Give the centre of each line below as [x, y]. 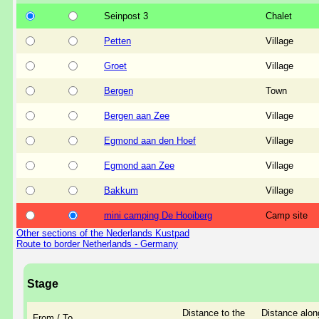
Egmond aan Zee [139, 165]
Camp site [287, 215]
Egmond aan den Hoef [150, 140]
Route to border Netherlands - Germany [97, 244]
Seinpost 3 [126, 16]
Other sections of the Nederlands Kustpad [103, 233]
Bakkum [121, 190]
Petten [117, 41]
